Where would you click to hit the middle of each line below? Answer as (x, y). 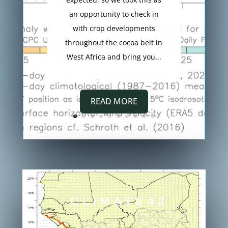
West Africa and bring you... (114, 57)
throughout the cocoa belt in (114, 43)
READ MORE (114, 101)
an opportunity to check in (114, 14)
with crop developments (114, 28)
